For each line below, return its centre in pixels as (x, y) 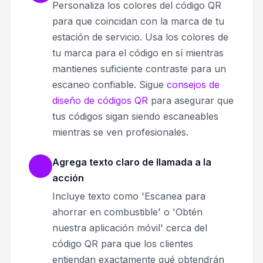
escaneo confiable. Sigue (109, 85)
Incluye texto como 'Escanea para (129, 196)
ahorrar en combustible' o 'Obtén (127, 212)
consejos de (193, 85)
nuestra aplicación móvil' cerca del (130, 228)
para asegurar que (191, 101)
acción (68, 178)
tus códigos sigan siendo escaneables (135, 117)
